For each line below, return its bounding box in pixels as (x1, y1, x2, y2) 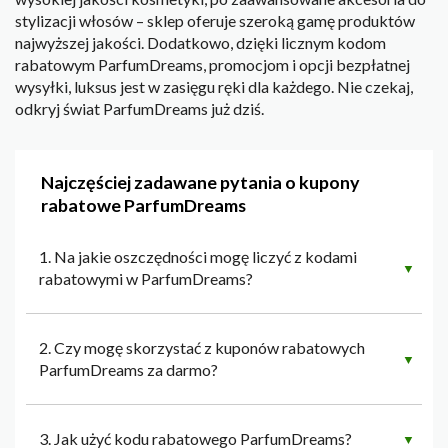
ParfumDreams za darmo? (39, 360, 218, 380)
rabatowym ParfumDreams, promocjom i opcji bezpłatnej (15, 55, 410, 75)
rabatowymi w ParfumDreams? (39, 269, 253, 289)
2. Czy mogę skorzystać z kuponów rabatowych (39, 338, 365, 358)
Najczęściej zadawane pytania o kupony (41, 171, 360, 194)
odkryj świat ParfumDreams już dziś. (15, 99, 264, 119)
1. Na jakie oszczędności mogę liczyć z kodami (39, 247, 357, 267)
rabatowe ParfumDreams (41, 194, 246, 217)
